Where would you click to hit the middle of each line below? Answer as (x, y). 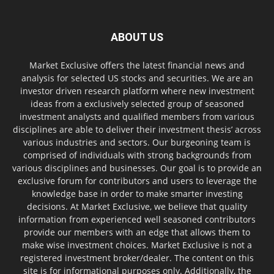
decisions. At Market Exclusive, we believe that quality (137, 206)
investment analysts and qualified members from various (137, 116)
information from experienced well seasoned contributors (137, 219)
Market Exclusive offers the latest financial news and (137, 65)
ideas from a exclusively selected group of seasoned (137, 103)
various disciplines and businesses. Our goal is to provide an (137, 168)
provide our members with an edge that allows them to (137, 232)
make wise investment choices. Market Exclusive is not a (137, 245)
